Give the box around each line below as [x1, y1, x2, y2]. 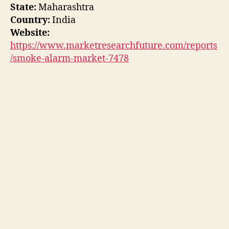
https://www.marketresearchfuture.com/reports [10, 39, 217, 52]
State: [10, 1, 36, 13]
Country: [10, 14, 50, 26]
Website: [10, 27, 50, 39]
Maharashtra [36, 1, 94, 13]
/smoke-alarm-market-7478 [10, 52, 129, 64]
